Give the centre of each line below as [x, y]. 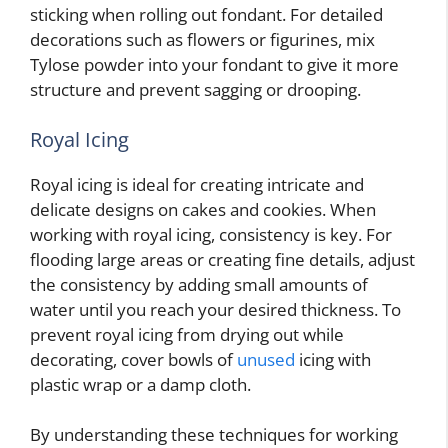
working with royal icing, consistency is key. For [211, 234]
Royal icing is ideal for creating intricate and [197, 184]
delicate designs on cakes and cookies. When [203, 209]
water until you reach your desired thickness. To [215, 309]
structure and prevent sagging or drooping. [195, 90]
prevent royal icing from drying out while [187, 334]
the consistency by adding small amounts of [199, 284]
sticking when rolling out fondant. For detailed [206, 15]
